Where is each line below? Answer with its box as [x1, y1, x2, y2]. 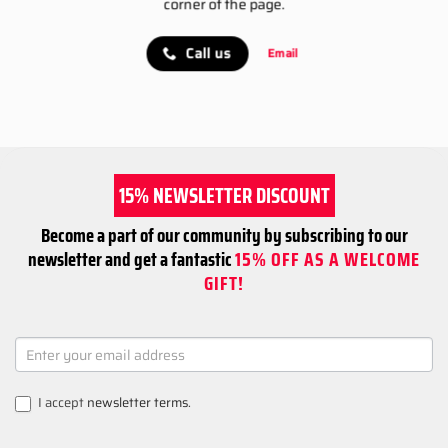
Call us [185, 42, 231, 65]
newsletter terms [87, 392, 188, 414]
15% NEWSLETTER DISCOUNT [118, 179, 330, 213]
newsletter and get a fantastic [28, 243, 236, 274]
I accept [35, 392, 87, 414]
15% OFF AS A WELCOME [235, 243, 420, 274]
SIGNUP [14, 356, 66, 379]
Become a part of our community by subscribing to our [40, 219, 408, 250]
